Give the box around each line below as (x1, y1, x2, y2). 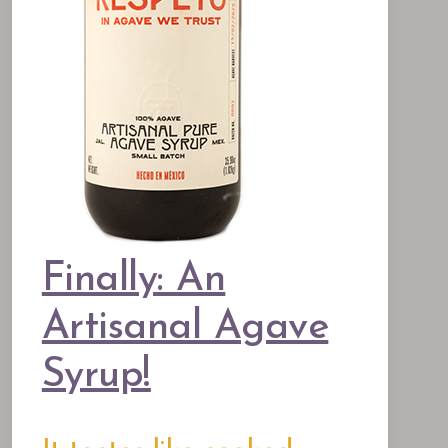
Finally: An (41, 260, 226, 300)
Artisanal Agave (41, 308, 329, 348)
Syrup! (41, 356, 151, 396)
